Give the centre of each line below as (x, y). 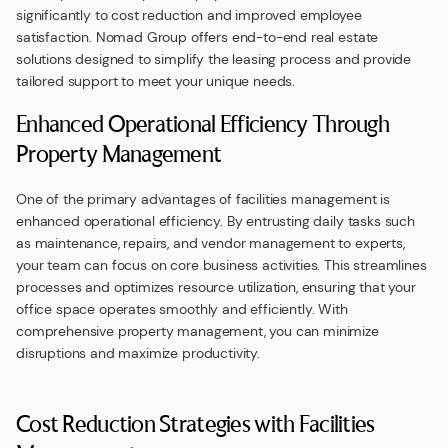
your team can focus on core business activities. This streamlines (221, 265)
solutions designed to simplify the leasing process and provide (214, 59)
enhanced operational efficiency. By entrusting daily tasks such (215, 221)
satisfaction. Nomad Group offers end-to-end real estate (197, 37)
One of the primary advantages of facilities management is (203, 199)
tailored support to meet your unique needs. (156, 81)
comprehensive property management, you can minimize (197, 331)
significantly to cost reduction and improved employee (189, 15)
